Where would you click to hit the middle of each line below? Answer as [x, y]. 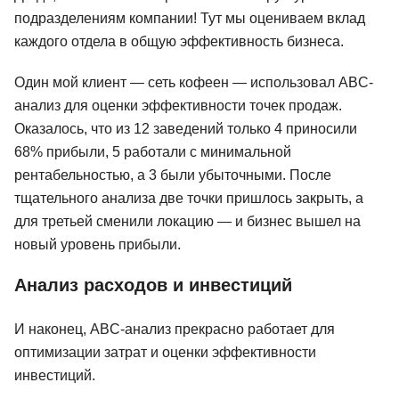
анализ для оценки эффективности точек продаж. [178, 105]
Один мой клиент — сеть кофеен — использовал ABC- [194, 82]
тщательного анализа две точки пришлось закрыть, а [189, 198]
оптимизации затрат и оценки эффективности [165, 352]
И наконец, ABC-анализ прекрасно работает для [175, 329]
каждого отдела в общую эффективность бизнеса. [179, 41]
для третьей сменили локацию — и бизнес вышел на [187, 221]
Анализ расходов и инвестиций [153, 285]
